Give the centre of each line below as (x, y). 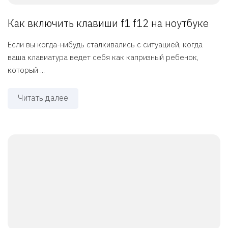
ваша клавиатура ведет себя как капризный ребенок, (103, 58)
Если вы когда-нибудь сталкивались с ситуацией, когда (105, 45)
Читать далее (43, 98)
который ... (26, 70)
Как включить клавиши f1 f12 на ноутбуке (108, 23)
